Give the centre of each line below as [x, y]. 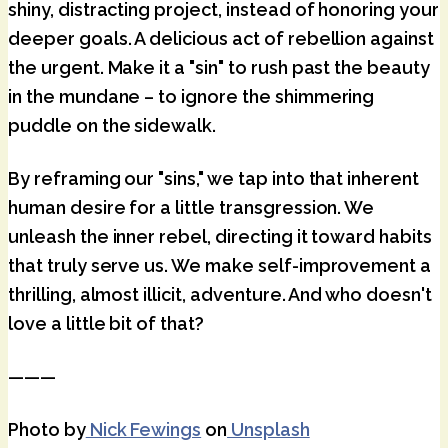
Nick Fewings [143, 429]
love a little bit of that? [106, 323]
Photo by [47, 429]
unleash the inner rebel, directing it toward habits [220, 236]
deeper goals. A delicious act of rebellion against [221, 38]
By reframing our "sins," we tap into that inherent [213, 178]
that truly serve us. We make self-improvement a [220, 265]
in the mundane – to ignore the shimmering [191, 96]
